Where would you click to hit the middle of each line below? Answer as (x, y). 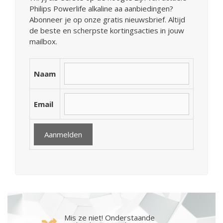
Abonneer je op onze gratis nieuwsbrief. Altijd (107, 20)
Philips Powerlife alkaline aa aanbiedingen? (101, 9)
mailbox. (43, 42)
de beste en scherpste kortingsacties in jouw (107, 31)
